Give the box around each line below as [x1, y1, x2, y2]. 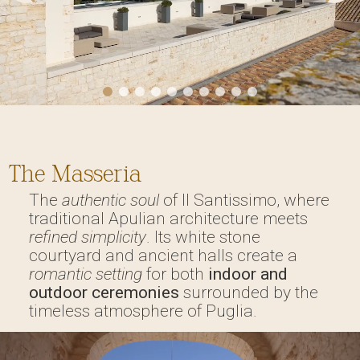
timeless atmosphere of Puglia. [28, 301, 257, 321]
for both [141, 264, 208, 284]
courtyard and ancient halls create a [28, 245, 297, 265]
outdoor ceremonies [28, 282, 179, 302]
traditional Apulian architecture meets [28, 208, 308, 228]
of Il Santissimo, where [158, 190, 329, 210]
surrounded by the [178, 282, 318, 302]
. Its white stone [145, 227, 260, 247]
